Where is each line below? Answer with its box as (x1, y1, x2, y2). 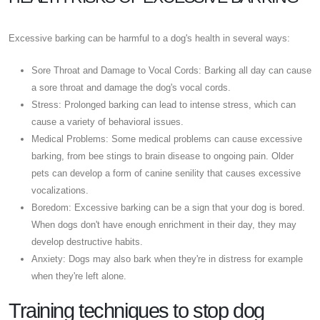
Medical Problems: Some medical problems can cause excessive (31, 133, 302, 144)
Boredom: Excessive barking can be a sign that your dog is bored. (31, 201, 305, 213)
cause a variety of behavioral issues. (31, 116, 184, 127)
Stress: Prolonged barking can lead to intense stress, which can (31, 99, 296, 110)
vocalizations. (31, 184, 89, 196)
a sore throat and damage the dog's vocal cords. (31, 81, 231, 93)
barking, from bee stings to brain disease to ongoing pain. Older (31, 150, 294, 161)
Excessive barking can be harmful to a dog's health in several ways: (9, 32, 290, 44)
